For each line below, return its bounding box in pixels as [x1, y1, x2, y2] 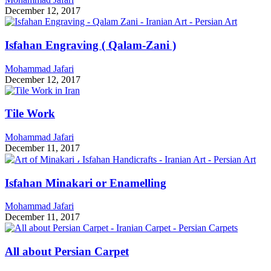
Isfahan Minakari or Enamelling [5, 176, 166, 189]
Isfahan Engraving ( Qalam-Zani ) [5, 38, 176, 51]
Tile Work [5, 107, 55, 120]
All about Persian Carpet [5, 245, 129, 258]
